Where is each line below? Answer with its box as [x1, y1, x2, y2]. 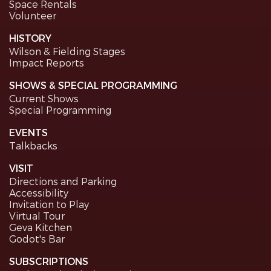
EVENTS [9, 126, 48, 139]
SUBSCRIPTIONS [9, 255, 88, 267]
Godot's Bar [9, 233, 65, 245]
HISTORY [9, 32, 51, 44]
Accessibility [9, 187, 68, 199]
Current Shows [9, 93, 79, 105]
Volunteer [9, 10, 56, 22]
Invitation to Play [9, 198, 89, 211]
